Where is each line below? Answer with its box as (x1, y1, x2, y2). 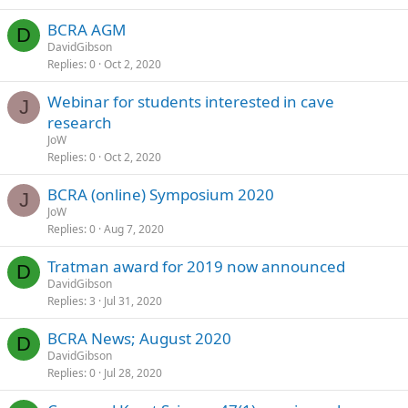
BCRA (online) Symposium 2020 (47, 183, 274, 205)
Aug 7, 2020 (104, 220, 164, 237)
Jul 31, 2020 (104, 292, 162, 309)
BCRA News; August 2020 (47, 327, 231, 349)
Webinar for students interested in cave (47, 90, 334, 112)
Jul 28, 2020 (104, 364, 162, 381)
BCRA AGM (47, 18, 126, 40)
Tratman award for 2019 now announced (47, 255, 345, 277)
